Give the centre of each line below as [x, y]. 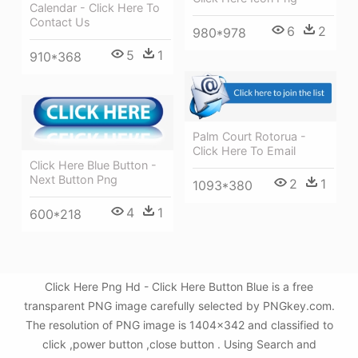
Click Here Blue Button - [93, 165]
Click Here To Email [244, 151]
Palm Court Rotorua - [249, 137]
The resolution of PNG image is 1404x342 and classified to [179, 325]
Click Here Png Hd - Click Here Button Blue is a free [179, 286]
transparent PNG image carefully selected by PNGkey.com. [179, 306]
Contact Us [60, 22]
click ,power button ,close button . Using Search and [179, 344]
